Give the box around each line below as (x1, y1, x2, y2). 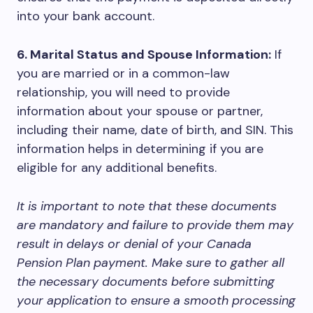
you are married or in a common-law (17, 65, 230, 82)
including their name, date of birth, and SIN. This (17, 122, 293, 138)
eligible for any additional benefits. (17, 159, 217, 176)
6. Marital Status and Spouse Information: (17, 46, 271, 63)
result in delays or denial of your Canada (17, 235, 252, 252)
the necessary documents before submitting (17, 273, 275, 290)
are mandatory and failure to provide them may (17, 217, 293, 233)
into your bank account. (17, 8, 154, 24)
